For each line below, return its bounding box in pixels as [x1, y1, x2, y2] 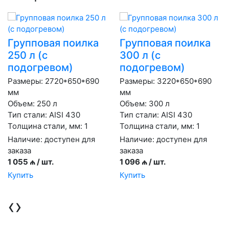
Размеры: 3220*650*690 [120, 76, 212, 86]
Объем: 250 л [8, 98, 57, 108]
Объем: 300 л [120, 98, 170, 108]
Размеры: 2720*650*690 [8, 76, 99, 86]
